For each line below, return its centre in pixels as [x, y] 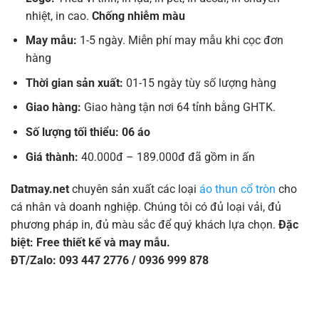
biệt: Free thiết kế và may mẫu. [90, 243]
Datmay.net [41, 189]
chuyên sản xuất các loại [135, 189]
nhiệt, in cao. [58, 16]
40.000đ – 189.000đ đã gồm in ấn [168, 157]
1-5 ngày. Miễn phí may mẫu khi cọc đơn [181, 41]
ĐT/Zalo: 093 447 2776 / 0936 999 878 [109, 261]
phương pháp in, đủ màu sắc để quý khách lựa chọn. [144, 225]
